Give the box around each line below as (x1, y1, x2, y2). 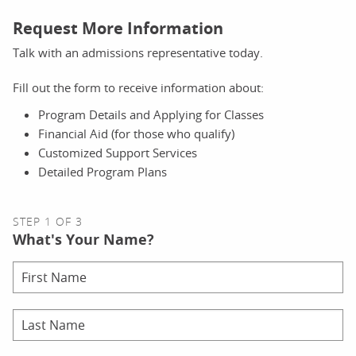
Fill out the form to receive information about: (13, 79, 264, 95)
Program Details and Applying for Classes (38, 106, 264, 122)
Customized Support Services (38, 145, 197, 161)
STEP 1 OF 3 (13, 214, 83, 229)
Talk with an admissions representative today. (13, 44, 263, 60)
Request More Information (13, 17, 223, 39)
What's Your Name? (13, 230, 154, 250)
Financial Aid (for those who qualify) (38, 126, 234, 141)
